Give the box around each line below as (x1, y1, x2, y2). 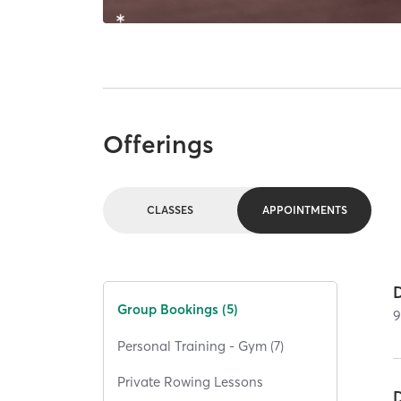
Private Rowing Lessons (117, 373, 264, 391)
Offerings (103, 128, 215, 159)
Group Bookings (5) (117, 301, 239, 319)
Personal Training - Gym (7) (117, 337, 285, 354)
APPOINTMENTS (261, 203, 347, 218)
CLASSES (147, 203, 194, 218)
